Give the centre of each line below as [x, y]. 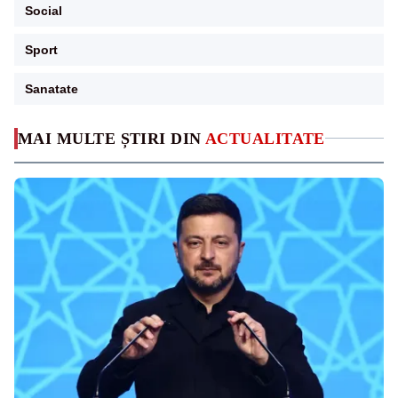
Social [44, 10]
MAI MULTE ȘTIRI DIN [111, 138]
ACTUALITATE [265, 138]
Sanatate [52, 88]
